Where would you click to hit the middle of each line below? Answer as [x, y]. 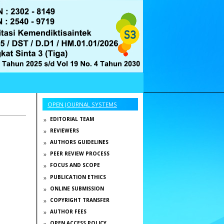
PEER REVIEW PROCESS [79, 154]
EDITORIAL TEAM [72, 119]
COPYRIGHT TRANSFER [79, 200]
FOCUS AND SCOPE [75, 165]
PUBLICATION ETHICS [78, 177]
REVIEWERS [64, 130]
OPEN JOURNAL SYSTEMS [82, 104]
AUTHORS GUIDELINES [79, 142]
